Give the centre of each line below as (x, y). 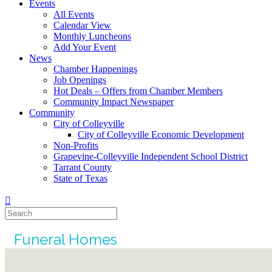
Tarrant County (83, 167)
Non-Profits (76, 145)
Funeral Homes (66, 240)
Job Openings (80, 80)
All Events (74, 14)
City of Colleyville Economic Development (161, 134)
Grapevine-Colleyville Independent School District (151, 156)
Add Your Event (85, 47)
